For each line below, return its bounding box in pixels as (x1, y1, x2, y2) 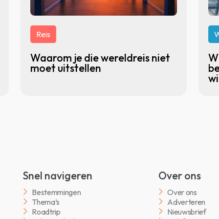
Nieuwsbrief (167, 206, 206, 217)
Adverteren (167, 197, 206, 207)
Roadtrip (32, 206, 61, 217)
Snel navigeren (23, 169, 93, 182)
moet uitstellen (30, 62, 101, 75)
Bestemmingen (32, 187, 81, 197)
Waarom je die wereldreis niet (30, 51, 170, 65)
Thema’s (32, 197, 60, 207)
